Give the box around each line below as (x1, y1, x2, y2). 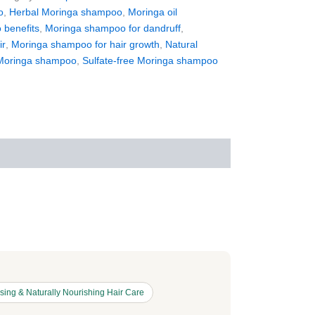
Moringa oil (128, 6, 178, 18)
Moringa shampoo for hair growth (11, 38, 160, 50)
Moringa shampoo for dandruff (45, 22, 181, 34)
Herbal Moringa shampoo (9, 6, 123, 18)
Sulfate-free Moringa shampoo (82, 54, 219, 66)
